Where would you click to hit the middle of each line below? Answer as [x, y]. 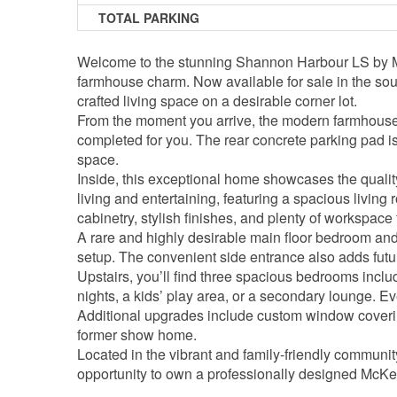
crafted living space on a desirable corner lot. [217, 100]
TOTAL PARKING [149, 18]
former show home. [137, 334]
